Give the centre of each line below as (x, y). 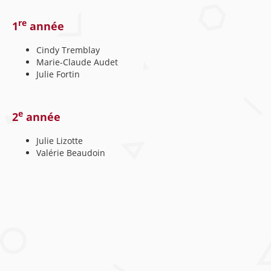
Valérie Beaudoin (71, 153)
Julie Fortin (58, 74)
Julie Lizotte (61, 141)
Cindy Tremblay (68, 50)
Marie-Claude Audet (78, 62)
